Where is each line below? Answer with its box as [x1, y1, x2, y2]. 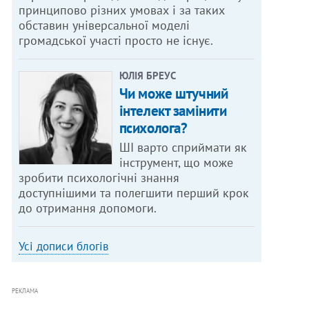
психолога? [119, 119, 188, 138]
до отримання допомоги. [19, 200, 157, 217]
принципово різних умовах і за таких [19, 2, 226, 19]
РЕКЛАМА [12, 287, 39, 295]
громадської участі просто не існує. [19, 32, 214, 49]
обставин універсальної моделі [19, 17, 190, 34]
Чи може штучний [119, 84, 228, 103]
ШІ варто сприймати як [119, 139, 247, 156]
